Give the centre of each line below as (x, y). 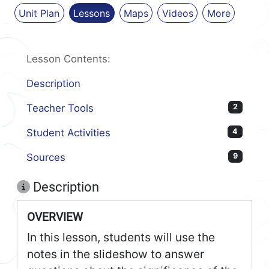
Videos (177, 13)
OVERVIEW (55, 217)
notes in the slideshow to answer (116, 254)
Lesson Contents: (68, 59)
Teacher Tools (60, 108)
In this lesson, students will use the (121, 237)
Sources (46, 157)
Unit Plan (39, 13)
